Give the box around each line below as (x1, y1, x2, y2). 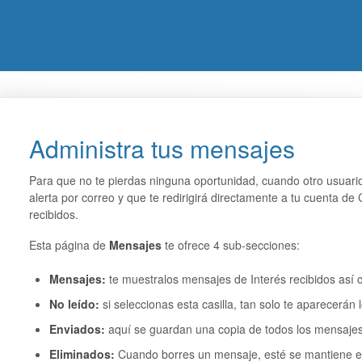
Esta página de (28, 237, 109, 253)
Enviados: (48, 321, 108, 337)
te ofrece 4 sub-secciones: (164, 237, 300, 253)
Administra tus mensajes (28, 131, 295, 166)
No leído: (48, 296, 103, 312)
